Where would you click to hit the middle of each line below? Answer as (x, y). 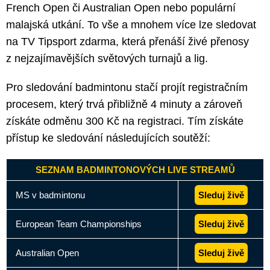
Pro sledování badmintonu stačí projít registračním (127, 88)
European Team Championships (79, 224)
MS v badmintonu (50, 195)
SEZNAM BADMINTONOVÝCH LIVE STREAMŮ (135, 170)
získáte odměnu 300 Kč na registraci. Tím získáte (125, 121)
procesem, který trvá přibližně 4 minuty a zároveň (124, 105)
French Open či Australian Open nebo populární (121, 8)
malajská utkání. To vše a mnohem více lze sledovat (131, 25)
